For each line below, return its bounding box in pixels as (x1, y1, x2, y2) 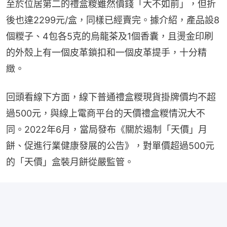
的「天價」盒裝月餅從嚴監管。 (6, 156, 134, 167)
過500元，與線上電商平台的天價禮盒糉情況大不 (6, 107, 205, 119)
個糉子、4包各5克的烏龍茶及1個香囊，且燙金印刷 (6, 30, 213, 42)
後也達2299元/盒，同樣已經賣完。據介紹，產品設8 (6, 14, 219, 25)
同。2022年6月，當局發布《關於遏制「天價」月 (6, 124, 207, 135)
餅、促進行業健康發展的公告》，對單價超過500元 (6, 140, 214, 151)
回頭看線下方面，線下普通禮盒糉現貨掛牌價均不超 (6, 91, 216, 102)
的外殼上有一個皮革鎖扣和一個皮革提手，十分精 (6, 47, 207, 58)
